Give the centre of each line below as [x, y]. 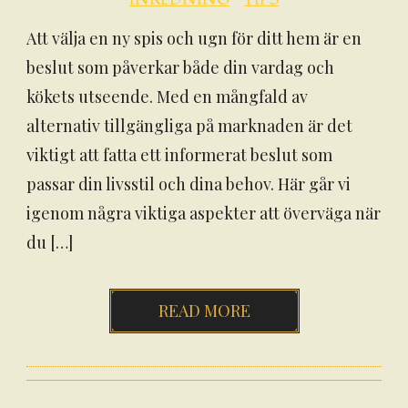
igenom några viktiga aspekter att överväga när [204, 213]
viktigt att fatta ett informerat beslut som [179, 155]
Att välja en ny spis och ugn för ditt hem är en [194, 38]
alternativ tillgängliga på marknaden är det [189, 126]
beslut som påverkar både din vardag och [180, 67]
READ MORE [204, 311]
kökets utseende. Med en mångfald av [167, 97]
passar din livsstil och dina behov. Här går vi [189, 184]
